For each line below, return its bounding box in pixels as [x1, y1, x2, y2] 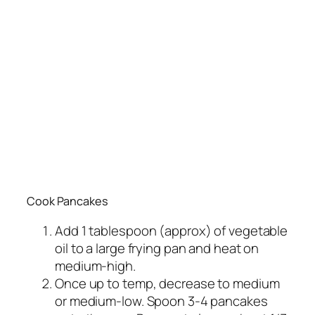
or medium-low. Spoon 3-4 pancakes [55, 292, 268, 311]
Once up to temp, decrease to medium [55, 274, 280, 293]
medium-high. [55, 257, 136, 276]
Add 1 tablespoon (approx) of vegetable [55, 221, 288, 240]
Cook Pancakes [27, 193, 108, 209]
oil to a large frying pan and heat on [55, 239, 259, 258]
